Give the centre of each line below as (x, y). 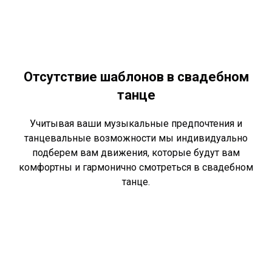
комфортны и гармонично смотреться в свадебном (136, 168)
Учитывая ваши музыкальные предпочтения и (136, 124)
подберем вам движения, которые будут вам (136, 153)
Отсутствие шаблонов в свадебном (136, 77)
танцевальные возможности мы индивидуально (136, 138)
